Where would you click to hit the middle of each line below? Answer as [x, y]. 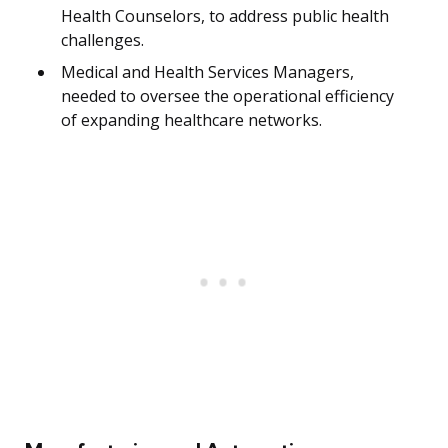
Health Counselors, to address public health [225, 16]
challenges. [102, 40]
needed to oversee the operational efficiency [227, 96]
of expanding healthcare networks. [191, 120]
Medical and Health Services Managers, [207, 72]
